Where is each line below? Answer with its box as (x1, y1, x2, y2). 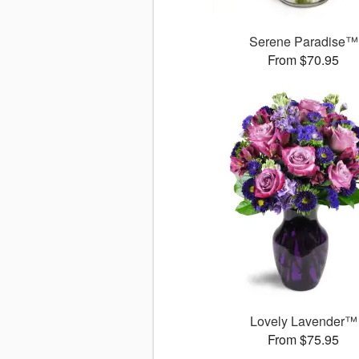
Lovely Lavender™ (249, 312, 357, 331)
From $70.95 (268, 50, 340, 70)
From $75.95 (268, 330, 340, 349)
